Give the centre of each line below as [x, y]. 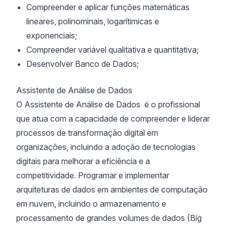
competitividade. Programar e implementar [93, 175]
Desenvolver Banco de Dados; [83, 64]
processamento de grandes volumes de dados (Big [109, 218]
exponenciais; [52, 35]
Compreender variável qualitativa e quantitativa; [112, 50]
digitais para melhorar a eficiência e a [83, 161]
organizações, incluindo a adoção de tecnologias [106, 147]
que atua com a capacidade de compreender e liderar [113, 119]
